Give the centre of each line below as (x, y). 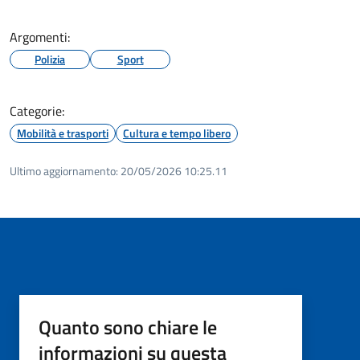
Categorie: (37, 110)
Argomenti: (40, 37)
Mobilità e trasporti (63, 133)
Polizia (50, 59)
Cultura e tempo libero (177, 133)
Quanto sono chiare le (128, 327)
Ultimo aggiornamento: (64, 170)
